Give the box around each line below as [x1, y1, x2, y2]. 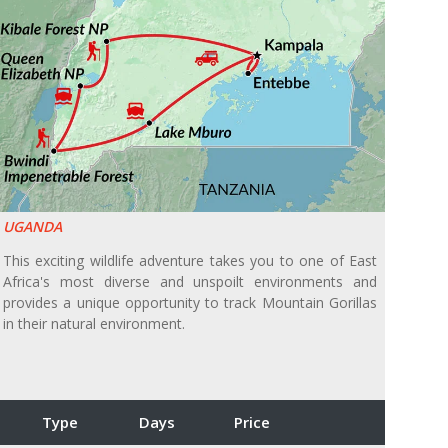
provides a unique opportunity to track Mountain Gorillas [3, 293, 377, 313]
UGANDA [3, 217, 62, 237]
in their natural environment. [3, 314, 185, 334]
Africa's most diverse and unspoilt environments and [3, 272, 377, 292]
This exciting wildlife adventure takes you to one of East [3, 251, 377, 271]
